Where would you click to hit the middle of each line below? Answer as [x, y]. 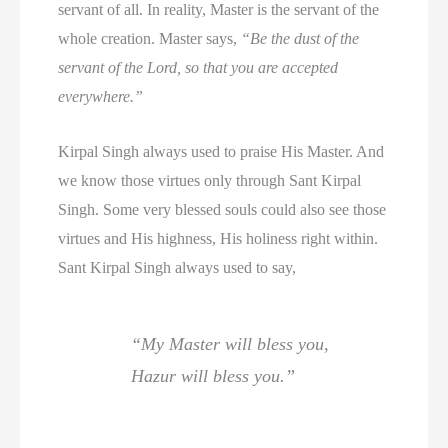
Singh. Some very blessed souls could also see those [222, 209]
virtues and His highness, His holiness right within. [218, 238]
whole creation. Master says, [150, 39]
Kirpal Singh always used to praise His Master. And [221, 151]
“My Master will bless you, [230, 344]
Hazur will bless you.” [213, 376]
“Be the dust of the [300, 39]
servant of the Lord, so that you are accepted [198, 68]
